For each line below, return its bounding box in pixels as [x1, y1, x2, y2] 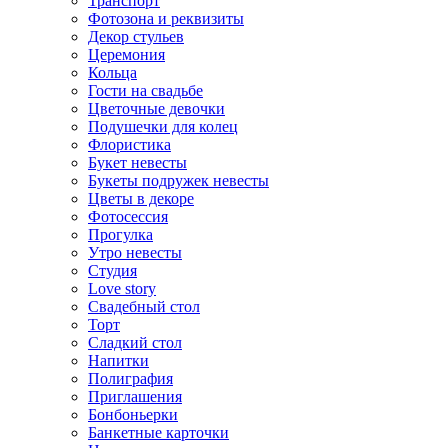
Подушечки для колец [88, 118, 238, 135]
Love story [88, 280, 156, 297]
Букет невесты [88, 154, 187, 171]
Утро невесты [88, 244, 182, 261]
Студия [88, 262, 137, 279]
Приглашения [88, 388, 182, 405]
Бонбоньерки [88, 406, 178, 423]
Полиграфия [88, 370, 173, 387]
